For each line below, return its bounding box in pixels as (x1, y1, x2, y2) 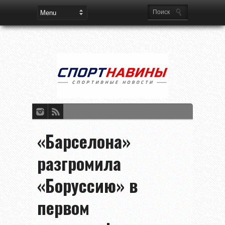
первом (37, 194, 89, 220)
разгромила (37, 150, 121, 176)
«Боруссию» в (37, 172, 138, 198)
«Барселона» (37, 128, 131, 154)
